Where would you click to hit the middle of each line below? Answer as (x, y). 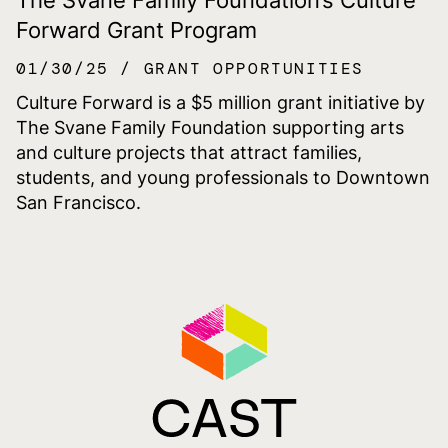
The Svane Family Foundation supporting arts (210, 127)
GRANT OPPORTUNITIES (254, 68)
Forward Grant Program (136, 29)
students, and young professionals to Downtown (223, 177)
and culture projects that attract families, (189, 152)
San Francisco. (78, 202)
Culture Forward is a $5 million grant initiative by (220, 102)
